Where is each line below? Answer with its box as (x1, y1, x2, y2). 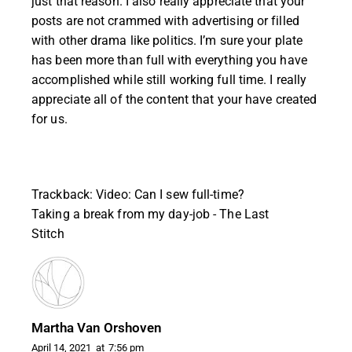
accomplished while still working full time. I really (31, 71, 307, 87)
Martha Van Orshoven (31, 319, 162, 335)
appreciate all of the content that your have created (31, 91, 317, 107)
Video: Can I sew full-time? (96, 186, 244, 202)
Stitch (31, 225, 64, 241)
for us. (31, 111, 68, 126)
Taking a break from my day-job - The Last (31, 206, 269, 222)
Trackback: (31, 186, 97, 202)
